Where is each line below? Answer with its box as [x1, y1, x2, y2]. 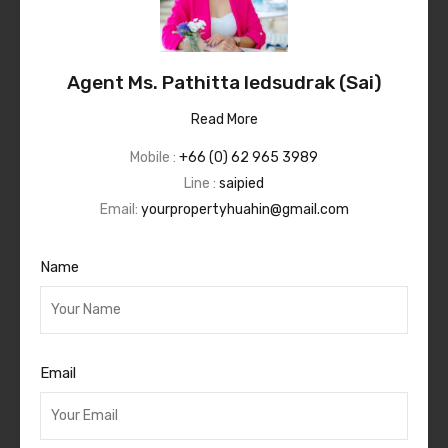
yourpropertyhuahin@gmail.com [140, 201, 349, 219]
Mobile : [130, 149, 179, 167]
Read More [190, 111, 258, 129]
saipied [219, 175, 264, 193]
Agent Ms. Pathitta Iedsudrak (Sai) [66, 71, 382, 95]
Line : [184, 175, 219, 193]
